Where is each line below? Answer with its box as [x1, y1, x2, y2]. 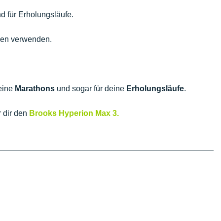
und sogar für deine [55, 84, 126, 93]
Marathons [15, 84, 55, 93]
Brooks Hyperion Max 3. [29, 109, 119, 117]
